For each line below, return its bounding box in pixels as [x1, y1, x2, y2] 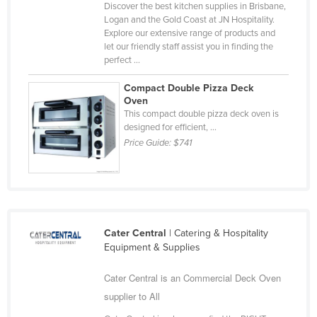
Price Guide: [124, 137, 174, 149]
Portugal [44, 258, 81, 270]
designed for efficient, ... [124, 121, 217, 133]
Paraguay [44, 167, 87, 180]
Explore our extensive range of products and [103, 27, 275, 39]
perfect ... [103, 54, 140, 66]
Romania [44, 303, 83, 316]
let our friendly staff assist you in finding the [103, 40, 273, 52]
